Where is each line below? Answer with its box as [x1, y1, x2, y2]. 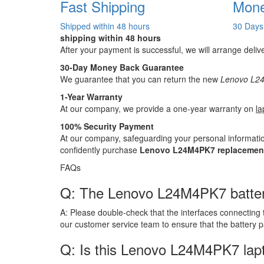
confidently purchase [60, 143, 140, 156]
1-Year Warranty [60, 90, 123, 103]
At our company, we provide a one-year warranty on [60, 102, 256, 114]
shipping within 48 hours [60, 31, 161, 44]
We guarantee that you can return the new [60, 72, 220, 85]
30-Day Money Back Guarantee [60, 61, 184, 73]
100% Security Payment [60, 120, 154, 132]
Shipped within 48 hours [60, 19, 150, 32]
